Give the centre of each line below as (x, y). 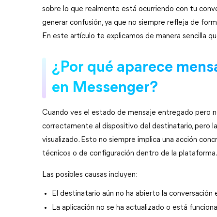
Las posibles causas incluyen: (90, 175)
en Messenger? (105, 88)
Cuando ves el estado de (85, 113)
